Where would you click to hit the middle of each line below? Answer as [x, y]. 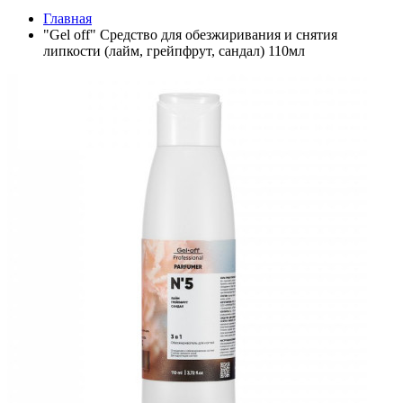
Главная [67, 19]
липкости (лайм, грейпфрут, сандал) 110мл [174, 51]
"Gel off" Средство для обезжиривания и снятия [190, 35]
